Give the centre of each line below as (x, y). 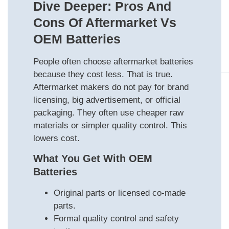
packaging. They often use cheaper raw (108, 112)
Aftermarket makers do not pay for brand (111, 87)
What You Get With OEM (93, 159)
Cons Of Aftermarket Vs (105, 22)
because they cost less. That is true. (103, 74)
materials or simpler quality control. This (110, 125)
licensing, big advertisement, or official (107, 100)
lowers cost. (56, 138)
